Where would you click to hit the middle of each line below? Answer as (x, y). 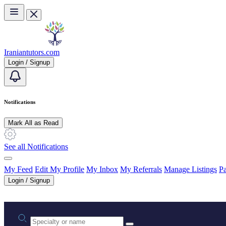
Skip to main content (36, 8)
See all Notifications (36, 146)
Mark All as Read (33, 123)
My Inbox (102, 169)
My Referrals (141, 169)
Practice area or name (64, 215)
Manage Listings (190, 169)
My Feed (18, 169)
